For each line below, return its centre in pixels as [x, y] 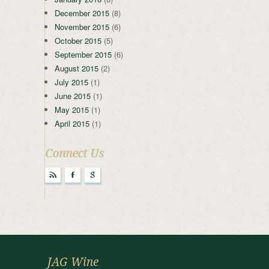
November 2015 [82, 27]
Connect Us [74, 154]
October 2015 [78, 41]
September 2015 [83, 55]
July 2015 [71, 82]
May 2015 [72, 110]
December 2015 [82, 13]
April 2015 [72, 124]
